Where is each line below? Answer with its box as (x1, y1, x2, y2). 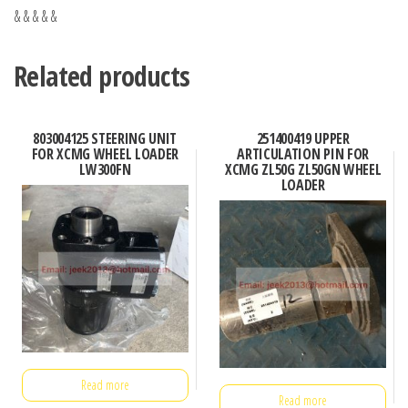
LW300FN (79, 159, 131, 180)
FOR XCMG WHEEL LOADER (31, 144, 178, 165)
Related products (14, 57, 190, 96)
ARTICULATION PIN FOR (237, 144, 369, 165)
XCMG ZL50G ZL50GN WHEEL (224, 159, 382, 180)
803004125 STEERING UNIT (33, 128, 178, 149)
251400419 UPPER (256, 128, 350, 149)
